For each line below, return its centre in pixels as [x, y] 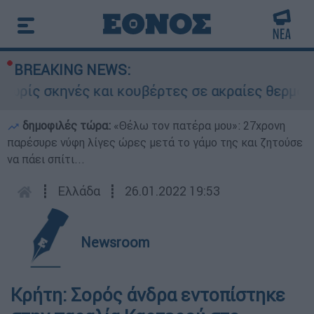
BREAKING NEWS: [72, 70]
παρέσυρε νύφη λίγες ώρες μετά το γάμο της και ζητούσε [155, 142]
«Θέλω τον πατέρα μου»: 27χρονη [199, 125]
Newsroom [115, 242]
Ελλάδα [79, 191]
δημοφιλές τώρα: [67, 125]
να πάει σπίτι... [46, 159]
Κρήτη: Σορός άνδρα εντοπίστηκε [148, 295]
